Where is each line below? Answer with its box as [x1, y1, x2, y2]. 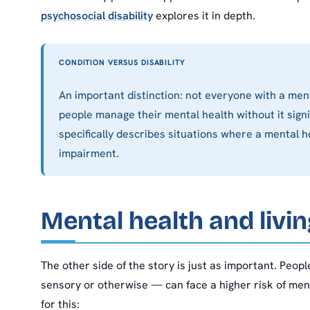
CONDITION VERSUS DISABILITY [59, 57, 185, 68]
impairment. [59, 146, 119, 161]
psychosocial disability [41, 8, 153, 24]
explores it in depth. [153, 8, 255, 24]
